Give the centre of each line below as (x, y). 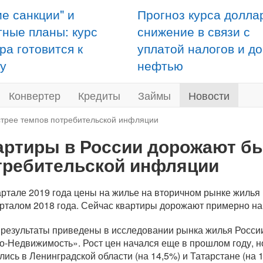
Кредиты (99, 95)
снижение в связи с (194, 31)
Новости (209, 95)
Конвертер (35, 95)
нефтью (160, 65)
